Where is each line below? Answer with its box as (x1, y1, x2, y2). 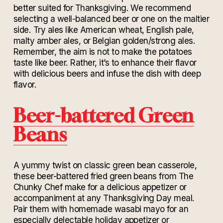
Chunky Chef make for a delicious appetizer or (13, 182, 187, 193)
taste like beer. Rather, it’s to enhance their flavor (13, 57, 197, 68)
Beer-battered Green (13, 104, 195, 127)
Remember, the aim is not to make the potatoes (13, 46, 192, 57)
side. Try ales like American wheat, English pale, (13, 24, 194, 35)
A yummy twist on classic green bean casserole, (13, 160, 197, 171)
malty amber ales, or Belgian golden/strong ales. (13, 35, 196, 46)
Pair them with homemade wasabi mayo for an (13, 204, 189, 215)
